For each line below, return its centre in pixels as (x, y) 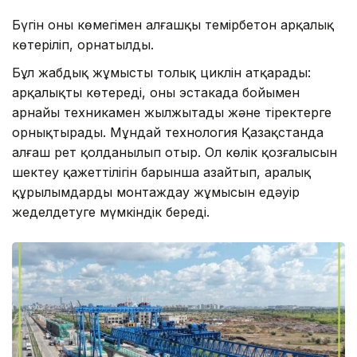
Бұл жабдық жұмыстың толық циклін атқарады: (161, 72)
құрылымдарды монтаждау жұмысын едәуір (156, 192)
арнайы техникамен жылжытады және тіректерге (172, 112)
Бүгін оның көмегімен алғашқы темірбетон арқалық (173, 24)
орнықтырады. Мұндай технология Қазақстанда (168, 132)
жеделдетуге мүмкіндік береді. (111, 212)
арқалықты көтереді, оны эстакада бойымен (156, 92)
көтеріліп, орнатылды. (83, 44)
